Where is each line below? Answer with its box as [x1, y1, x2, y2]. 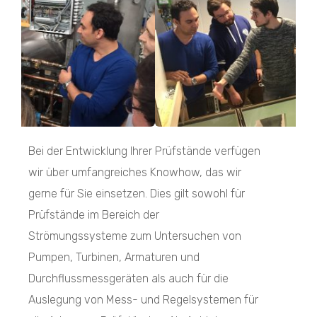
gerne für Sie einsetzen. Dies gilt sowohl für [28, 186, 245, 200]
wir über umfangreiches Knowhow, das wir [28, 165, 241, 179]
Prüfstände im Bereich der [28, 207, 159, 221]
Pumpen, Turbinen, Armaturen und [28, 250, 200, 264]
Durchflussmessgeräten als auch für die [28, 271, 229, 285]
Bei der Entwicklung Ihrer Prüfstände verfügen [28, 144, 260, 158]
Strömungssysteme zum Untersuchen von [28, 229, 241, 243]
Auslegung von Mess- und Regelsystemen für [28, 292, 258, 306]
